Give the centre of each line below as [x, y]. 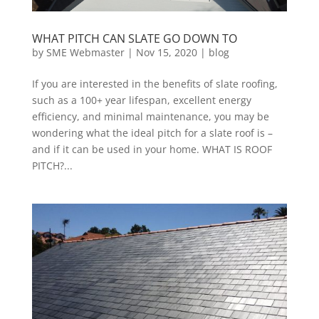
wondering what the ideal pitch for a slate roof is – [152, 133]
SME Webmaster [85, 53]
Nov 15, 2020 [166, 53]
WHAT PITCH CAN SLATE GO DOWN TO [134, 39]
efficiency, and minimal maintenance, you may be [150, 117]
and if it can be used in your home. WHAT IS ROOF [152, 150]
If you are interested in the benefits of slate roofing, [155, 84]
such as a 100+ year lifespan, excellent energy [141, 100]
